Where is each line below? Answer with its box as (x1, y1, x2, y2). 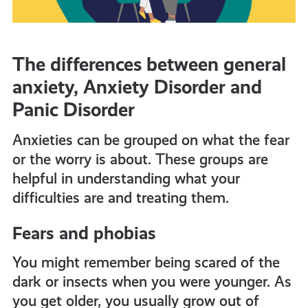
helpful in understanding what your (12, 169, 240, 187)
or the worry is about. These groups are (12, 150, 268, 168)
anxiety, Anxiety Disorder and (12, 75, 262, 98)
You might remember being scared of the (12, 253, 280, 271)
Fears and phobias (12, 222, 156, 243)
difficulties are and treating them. (12, 188, 229, 206)
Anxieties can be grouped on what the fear (12, 131, 289, 148)
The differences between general (12, 52, 286, 76)
